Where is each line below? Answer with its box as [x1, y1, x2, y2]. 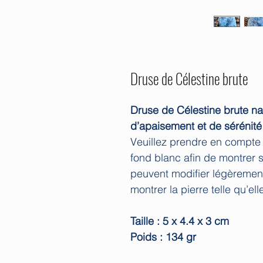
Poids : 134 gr [130, 230, 196, 244]
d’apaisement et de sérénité [130, 119, 262, 133]
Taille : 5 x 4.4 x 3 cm [130, 214, 229, 228]
